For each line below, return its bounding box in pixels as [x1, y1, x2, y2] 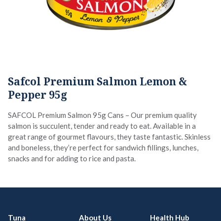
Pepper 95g [8, 88, 67, 102]
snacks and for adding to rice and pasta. [8, 154, 136, 163]
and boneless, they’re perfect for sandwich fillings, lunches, [8, 143, 198, 152]
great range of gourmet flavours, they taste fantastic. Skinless [8, 132, 211, 141]
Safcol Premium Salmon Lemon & [8, 74, 187, 88]
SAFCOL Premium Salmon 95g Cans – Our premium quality [8, 110, 197, 119]
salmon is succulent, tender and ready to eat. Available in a [8, 121, 196, 130]
